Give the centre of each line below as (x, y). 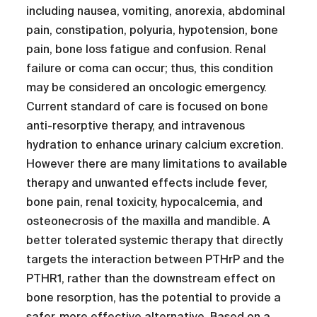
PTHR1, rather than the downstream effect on (151, 279)
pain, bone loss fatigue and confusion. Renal (146, 50)
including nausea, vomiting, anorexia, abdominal (156, 11)
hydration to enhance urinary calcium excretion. (155, 145)
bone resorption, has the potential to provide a (154, 298)
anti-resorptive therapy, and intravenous (136, 126)
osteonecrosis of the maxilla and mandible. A (149, 221)
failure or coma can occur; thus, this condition (150, 69)
